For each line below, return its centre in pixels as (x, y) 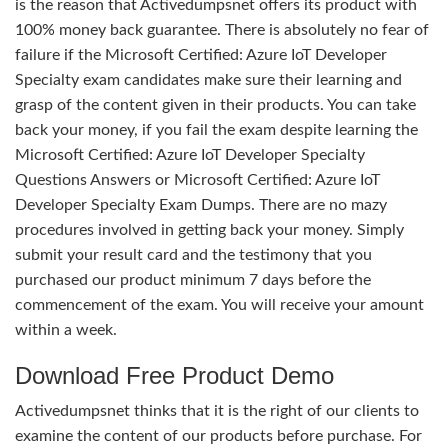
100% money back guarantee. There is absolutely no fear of (222, 29)
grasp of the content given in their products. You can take (215, 104)
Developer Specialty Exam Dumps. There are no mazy (201, 204)
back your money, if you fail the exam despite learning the (216, 129)
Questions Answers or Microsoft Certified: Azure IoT (197, 179)
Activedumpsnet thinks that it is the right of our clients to (217, 410)
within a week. (66, 329)
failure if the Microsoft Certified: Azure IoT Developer (201, 54)
